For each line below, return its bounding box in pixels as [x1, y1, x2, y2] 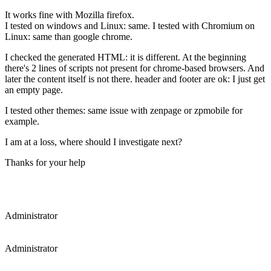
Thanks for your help [5, 157, 85, 168]
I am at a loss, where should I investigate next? [5, 136, 182, 147]
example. [5, 116, 39, 126]
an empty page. [5, 84, 63, 95]
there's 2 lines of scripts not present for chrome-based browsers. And [5, 62, 264, 73]
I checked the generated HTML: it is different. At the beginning [5, 51, 246, 62]
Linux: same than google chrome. [5, 31, 132, 42]
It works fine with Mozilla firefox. [5, 9, 134, 20]
